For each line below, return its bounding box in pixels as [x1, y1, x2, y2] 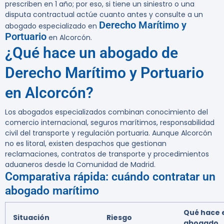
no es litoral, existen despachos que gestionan [5, 138, 166, 149]
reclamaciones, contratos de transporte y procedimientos [5, 149, 209, 159]
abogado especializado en [5, 21, 99, 31]
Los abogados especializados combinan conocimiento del [5, 107, 208, 117]
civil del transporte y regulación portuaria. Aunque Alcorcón [5, 128, 212, 138]
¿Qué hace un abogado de [5, 44, 178, 62]
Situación [13, 212, 49, 223]
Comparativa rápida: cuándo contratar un [5, 170, 215, 184]
